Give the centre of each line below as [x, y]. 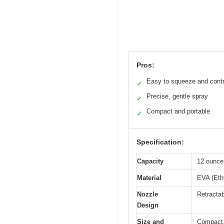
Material [149, 177]
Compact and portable [178, 111]
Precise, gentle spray [177, 96]
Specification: [160, 142]
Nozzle [147, 194]
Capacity [150, 161]
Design [148, 205]
